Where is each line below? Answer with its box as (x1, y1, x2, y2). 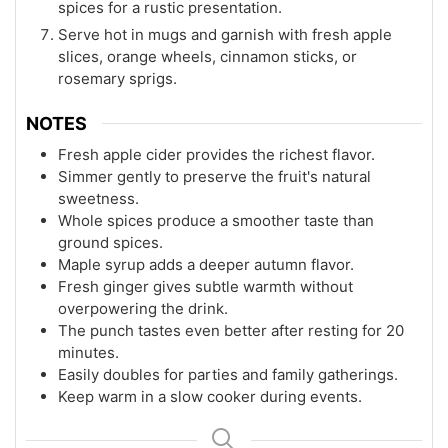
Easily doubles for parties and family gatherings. (58, 365, 398, 385)
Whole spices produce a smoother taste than (58, 211, 374, 231)
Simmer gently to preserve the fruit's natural (58, 167, 371, 187)
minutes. (58, 343, 119, 363)
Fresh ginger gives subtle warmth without (58, 277, 353, 297)
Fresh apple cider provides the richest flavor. (58, 145, 375, 165)
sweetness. (58, 189, 139, 209)
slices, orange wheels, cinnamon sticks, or (58, 47, 357, 67)
